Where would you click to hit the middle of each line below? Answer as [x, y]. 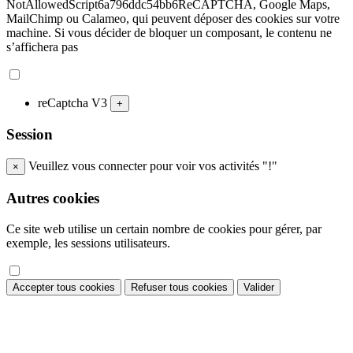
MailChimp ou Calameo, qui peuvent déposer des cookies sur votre [173, 18]
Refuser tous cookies [179, 287]
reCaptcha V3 [74, 102]
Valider [259, 287]
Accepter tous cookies [64, 287]
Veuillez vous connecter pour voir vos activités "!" [151, 166]
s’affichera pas [42, 46]
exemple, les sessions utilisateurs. [88, 243]
